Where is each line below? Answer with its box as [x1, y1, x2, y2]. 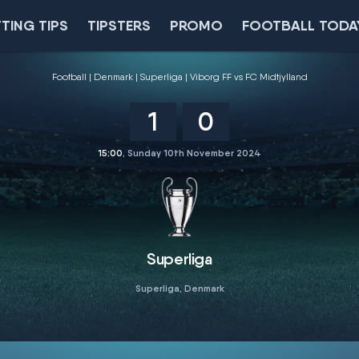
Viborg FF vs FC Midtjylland [189, 71, 308, 83]
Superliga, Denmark [135, 282, 224, 294]
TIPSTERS [87, 16, 151, 34]
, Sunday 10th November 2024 [123, 147, 261, 159]
